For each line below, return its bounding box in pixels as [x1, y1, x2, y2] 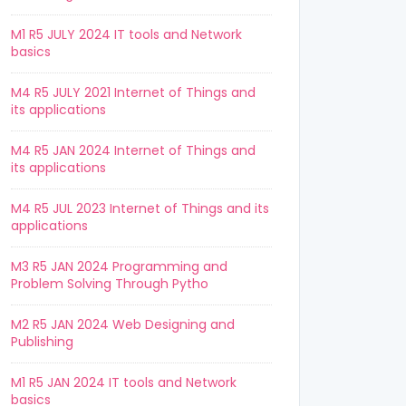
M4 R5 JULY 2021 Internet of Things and [11, 83, 256, 101]
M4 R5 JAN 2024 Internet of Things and [11, 141, 256, 159]
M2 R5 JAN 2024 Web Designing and [11, 315, 235, 333]
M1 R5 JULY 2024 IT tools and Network [11, 25, 242, 43]
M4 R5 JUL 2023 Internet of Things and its [11, 199, 269, 217]
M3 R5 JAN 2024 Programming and [11, 257, 227, 275]
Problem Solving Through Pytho [11, 275, 208, 293]
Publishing [11, 333, 73, 351]
